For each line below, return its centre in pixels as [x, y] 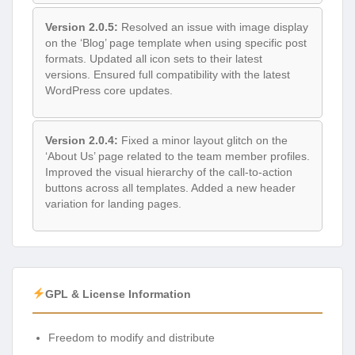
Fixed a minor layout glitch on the [203, 141]
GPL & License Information [118, 294]
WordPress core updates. [109, 90]
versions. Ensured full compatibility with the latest [168, 74]
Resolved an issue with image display [213, 27]
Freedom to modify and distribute [132, 337]
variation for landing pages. [113, 204]
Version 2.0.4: [82, 141]
